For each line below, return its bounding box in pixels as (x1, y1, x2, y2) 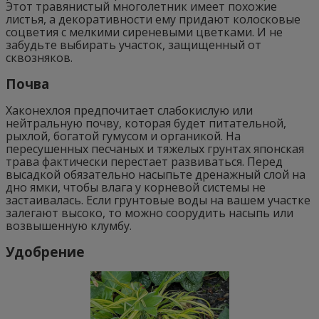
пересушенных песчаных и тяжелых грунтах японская (6, 140, 304, 157)
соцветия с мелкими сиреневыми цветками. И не (6, 24, 283, 41)
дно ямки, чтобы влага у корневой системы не (6, 179, 266, 195)
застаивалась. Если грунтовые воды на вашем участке (6, 192, 310, 208)
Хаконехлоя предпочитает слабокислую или (6, 102, 253, 118)
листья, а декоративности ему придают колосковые (6, 11, 300, 28)
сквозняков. (6, 50, 73, 66)
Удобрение (6, 242, 85, 261)
